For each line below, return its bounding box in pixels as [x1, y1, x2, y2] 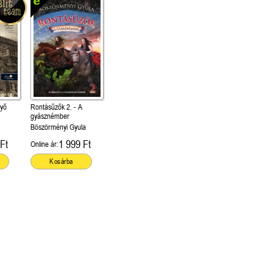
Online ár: [30, 140, 58, 149]
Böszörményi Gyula [30, 122, 86, 132]
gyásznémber [30, 112, 69, 121]
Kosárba [49, 157, 73, 166]
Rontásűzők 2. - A [30, 102, 82, 112]
